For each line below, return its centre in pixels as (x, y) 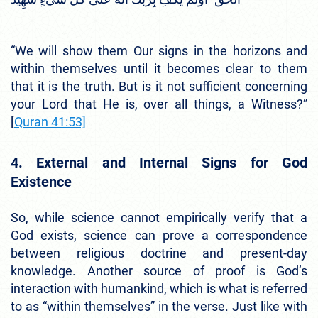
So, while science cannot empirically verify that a (159, 218)
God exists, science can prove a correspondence (159, 236)
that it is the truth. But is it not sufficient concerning (159, 87)
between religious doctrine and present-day (159, 253)
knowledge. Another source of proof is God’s (159, 271)
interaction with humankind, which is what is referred (159, 289)
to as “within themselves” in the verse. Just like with (159, 307)
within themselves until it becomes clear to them (159, 69)
